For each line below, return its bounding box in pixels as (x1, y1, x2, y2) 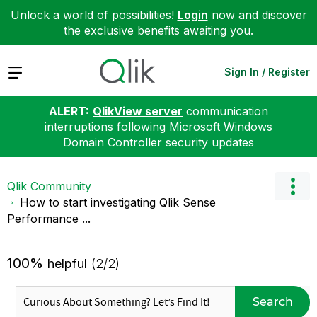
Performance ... (7, 211, 91, 226)
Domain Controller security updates (63, 134, 254, 149)
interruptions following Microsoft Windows (45, 119, 272, 134)
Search (252, 295, 293, 309)
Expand (7, 64, 47, 79)
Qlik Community (7, 178, 91, 193)
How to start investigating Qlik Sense (20, 195, 216, 209)
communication (183, 103, 268, 118)
